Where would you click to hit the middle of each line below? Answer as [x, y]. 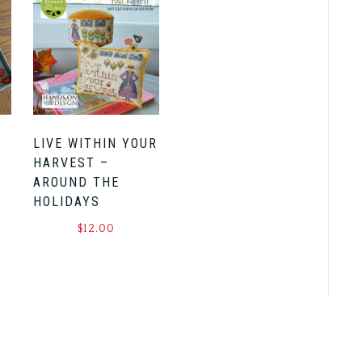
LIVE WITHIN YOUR [95, 143]
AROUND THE [76, 182]
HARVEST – [71, 162]
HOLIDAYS [66, 201]
